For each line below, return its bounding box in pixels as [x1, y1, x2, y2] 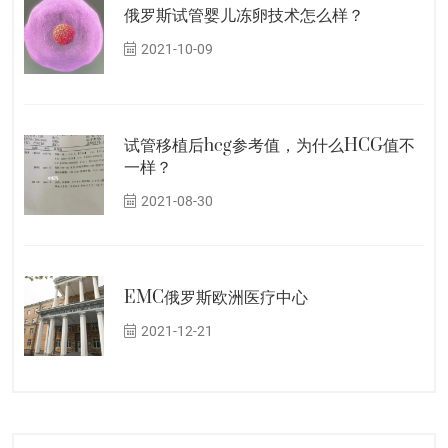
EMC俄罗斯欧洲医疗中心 [124, 286, 308, 309]
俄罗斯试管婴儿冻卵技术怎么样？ [124, 4, 364, 27]
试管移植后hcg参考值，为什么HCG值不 [124, 134, 415, 157]
